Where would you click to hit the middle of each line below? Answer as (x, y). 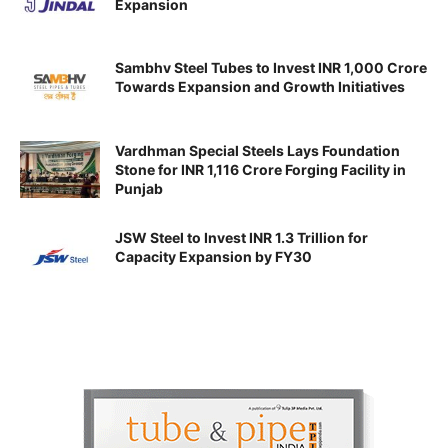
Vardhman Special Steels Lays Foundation (257, 150)
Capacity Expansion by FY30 (213, 256)
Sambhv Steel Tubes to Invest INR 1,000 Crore (271, 68)
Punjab (139, 188)
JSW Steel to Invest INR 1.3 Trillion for (241, 237)
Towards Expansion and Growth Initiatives (260, 87)
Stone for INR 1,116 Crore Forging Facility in (260, 169)
